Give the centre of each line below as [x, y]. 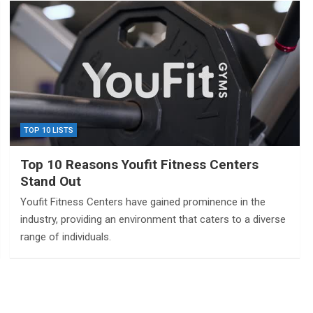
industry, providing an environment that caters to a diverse [153, 219]
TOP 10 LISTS [48, 130]
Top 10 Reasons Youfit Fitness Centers [139, 164]
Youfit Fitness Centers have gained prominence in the [143, 202]
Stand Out [50, 181]
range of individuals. [65, 236]
